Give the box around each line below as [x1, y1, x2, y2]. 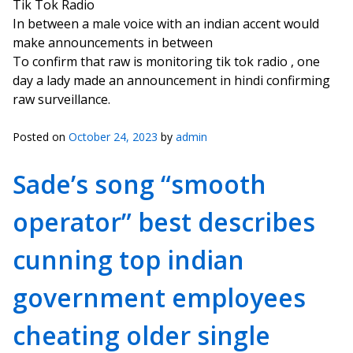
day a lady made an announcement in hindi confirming [13, 72, 330, 89]
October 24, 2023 [69, 129, 158, 144]
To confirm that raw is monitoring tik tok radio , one [13, 53, 320, 70]
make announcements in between [13, 34, 213, 51]
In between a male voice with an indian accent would [13, 15, 319, 32]
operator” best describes [13, 205, 315, 239]
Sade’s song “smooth [13, 167, 266, 201]
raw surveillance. [13, 91, 110, 108]
